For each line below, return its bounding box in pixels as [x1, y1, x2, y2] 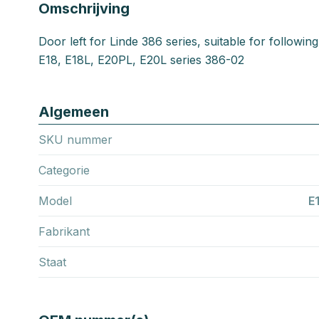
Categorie [38, 162, 90, 177]
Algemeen [38, 103, 109, 120]
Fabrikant [38, 224, 90, 239]
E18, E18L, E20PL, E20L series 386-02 [38, 52, 244, 67]
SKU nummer [38, 132, 113, 147]
